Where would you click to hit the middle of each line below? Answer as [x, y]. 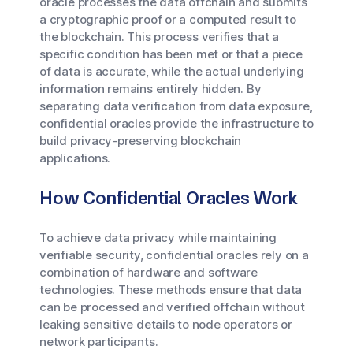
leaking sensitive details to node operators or [166, 324]
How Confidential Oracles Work [169, 198]
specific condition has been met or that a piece [171, 54]
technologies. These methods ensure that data [171, 290]
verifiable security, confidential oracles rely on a [174, 255]
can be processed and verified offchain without [172, 307]
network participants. [99, 342]
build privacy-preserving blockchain [141, 141]
